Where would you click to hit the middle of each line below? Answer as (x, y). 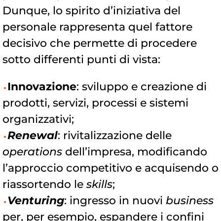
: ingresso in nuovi (115, 201)
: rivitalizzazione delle (115, 136)
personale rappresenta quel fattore (97, 27)
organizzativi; (38, 119)
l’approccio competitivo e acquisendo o (110, 168)
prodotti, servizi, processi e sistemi (95, 103)
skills (99, 184)
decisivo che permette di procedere (100, 43)
